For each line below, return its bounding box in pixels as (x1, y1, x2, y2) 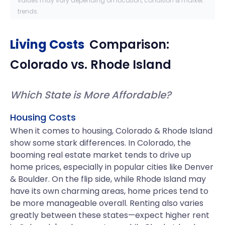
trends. (18, 7, 39, 16)
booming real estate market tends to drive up (10, 149, 191, 161)
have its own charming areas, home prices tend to (10, 185, 208, 197)
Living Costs (10, 36, 84, 53)
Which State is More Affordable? (10, 88, 171, 102)
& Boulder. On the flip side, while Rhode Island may (10, 173, 206, 185)
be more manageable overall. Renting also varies (10, 197, 203, 209)
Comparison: (89, 36, 169, 53)
